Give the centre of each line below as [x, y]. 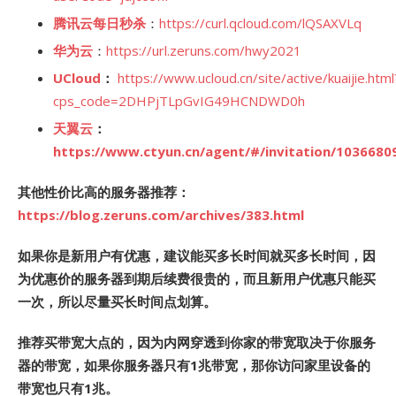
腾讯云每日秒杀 [99, 23]
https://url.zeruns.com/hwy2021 [204, 50]
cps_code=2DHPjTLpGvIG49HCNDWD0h [179, 101]
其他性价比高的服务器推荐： [104, 192]
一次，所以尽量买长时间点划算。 [117, 301]
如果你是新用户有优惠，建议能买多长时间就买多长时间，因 [197, 255]
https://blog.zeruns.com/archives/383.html [161, 215]
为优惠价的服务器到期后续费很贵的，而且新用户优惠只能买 [197, 278]
